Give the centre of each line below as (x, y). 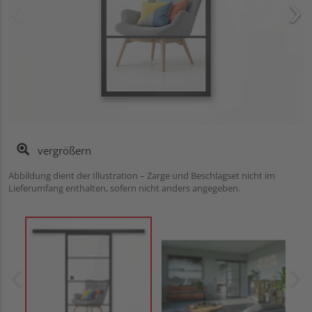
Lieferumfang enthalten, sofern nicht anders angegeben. (124, 188)
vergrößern (63, 150)
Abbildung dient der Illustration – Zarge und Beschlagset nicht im (142, 175)
